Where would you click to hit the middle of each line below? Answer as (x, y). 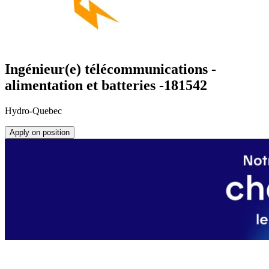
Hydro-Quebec (33, 111)
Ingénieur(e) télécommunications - (110, 69)
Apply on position (40, 133)
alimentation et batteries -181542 (106, 86)
